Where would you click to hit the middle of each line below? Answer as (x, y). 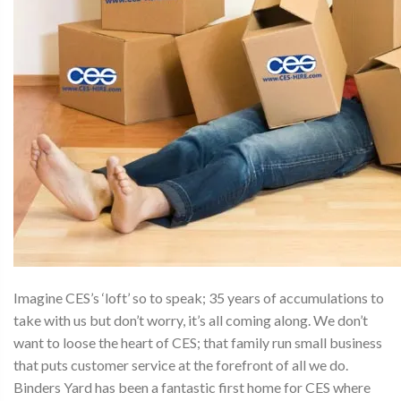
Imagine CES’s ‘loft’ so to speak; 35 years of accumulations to (199, 298)
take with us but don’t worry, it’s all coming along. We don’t (191, 320)
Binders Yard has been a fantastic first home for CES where (192, 388)
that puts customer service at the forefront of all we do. (181, 365)
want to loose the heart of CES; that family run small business (198, 343)
